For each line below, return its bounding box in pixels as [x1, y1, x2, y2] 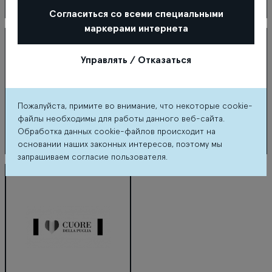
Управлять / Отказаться [81, 55, 191, 65]
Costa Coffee [140, 20, 198, 30]
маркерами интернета [84, 24, 188, 33]
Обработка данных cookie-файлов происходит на [18, 127, 216, 136]
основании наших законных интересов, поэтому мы [18, 140, 222, 149]
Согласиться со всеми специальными [49, 9, 223, 19]
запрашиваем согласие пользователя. [18, 153, 168, 161]
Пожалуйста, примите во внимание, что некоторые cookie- [18, 102, 253, 110]
